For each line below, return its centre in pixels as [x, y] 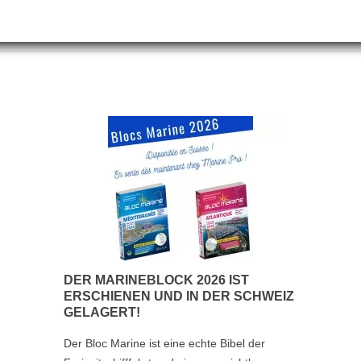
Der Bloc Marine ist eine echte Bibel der [164, 344]
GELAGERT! [102, 313]
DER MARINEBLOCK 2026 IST [156, 280]
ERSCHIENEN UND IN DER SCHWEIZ [178, 297]
